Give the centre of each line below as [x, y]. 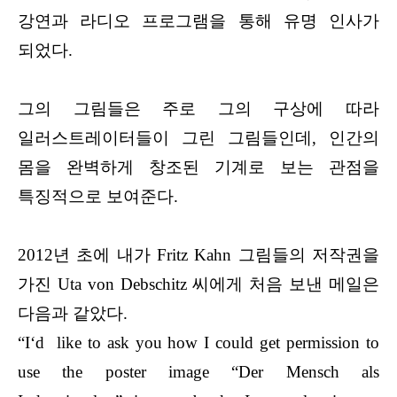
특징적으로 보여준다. [98, 196]
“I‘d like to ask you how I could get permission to [198, 342]
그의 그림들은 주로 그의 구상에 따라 [198, 108]
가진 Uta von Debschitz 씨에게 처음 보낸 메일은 [198, 284]
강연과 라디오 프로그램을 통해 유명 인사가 [198, 20]
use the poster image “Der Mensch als [198, 371]
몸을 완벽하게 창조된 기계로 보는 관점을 [198, 167]
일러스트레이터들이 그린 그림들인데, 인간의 [198, 137]
